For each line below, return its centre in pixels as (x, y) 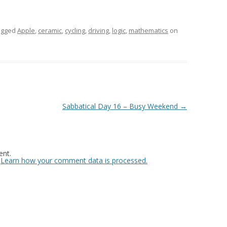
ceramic (50, 30)
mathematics (148, 30)
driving (99, 30)
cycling (75, 30)
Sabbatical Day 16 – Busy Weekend (121, 106)
